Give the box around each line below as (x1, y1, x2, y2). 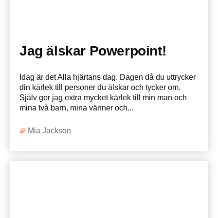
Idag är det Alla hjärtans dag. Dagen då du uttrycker (19, 73, 196, 81)
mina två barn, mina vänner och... (19, 104, 133, 112)
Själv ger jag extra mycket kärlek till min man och (19, 93, 187, 102)
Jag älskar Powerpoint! (19, 43, 166, 58)
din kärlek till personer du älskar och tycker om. (19, 83, 181, 91)
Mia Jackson (28, 127, 71, 135)
